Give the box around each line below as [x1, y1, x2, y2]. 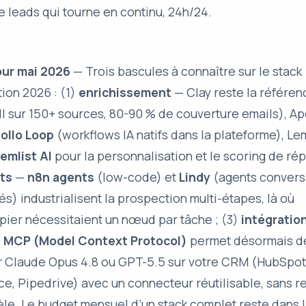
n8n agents [27, 168, 95, 185]
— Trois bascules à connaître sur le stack [70, 62, 303, 79]
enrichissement [79, 83, 172, 100]
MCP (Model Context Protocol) [3, 232, 188, 249]
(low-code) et [94, 168, 180, 185]
